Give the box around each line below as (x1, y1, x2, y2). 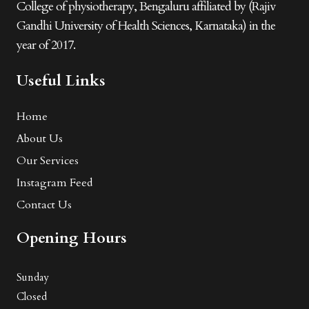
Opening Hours (17, 227, 127, 248)
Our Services (17, 152, 79, 168)
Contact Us (17, 197, 72, 212)
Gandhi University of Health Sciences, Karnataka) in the (17, 17, 275, 34)
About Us (17, 130, 63, 146)
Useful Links (17, 70, 106, 91)
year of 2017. (17, 36, 75, 54)
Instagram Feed (17, 175, 92, 190)
